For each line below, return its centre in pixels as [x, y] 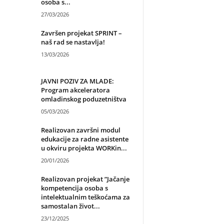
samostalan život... [70, 206]
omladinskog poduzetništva [83, 99]
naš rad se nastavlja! [73, 42]
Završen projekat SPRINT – [81, 33]
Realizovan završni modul [80, 130]
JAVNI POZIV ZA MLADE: [77, 81]
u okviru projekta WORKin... [84, 148]
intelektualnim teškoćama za [85, 197]
